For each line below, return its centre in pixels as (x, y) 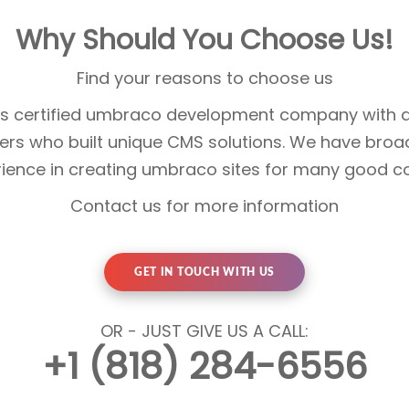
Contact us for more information (204, 206)
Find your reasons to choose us (204, 79)
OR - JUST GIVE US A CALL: (204, 331)
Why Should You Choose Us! (204, 41)
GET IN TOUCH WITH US (204, 273)
